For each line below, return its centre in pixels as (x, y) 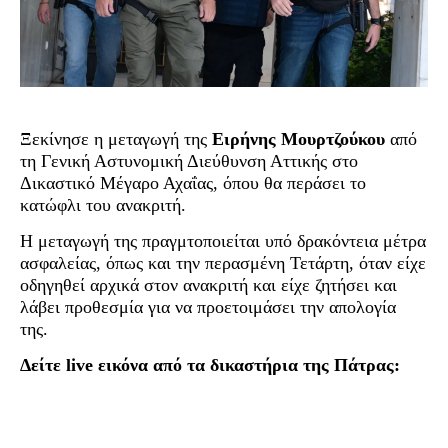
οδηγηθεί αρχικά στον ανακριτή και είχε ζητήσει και (208, 284)
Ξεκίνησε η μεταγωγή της (116, 138)
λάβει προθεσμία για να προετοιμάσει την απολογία (208, 306)
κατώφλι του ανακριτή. (103, 204)
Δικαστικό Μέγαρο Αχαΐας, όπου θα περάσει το (193, 182)
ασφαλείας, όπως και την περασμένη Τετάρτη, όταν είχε (223, 262)
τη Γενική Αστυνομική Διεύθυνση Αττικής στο (189, 160)
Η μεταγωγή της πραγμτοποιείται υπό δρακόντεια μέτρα (223, 240)
